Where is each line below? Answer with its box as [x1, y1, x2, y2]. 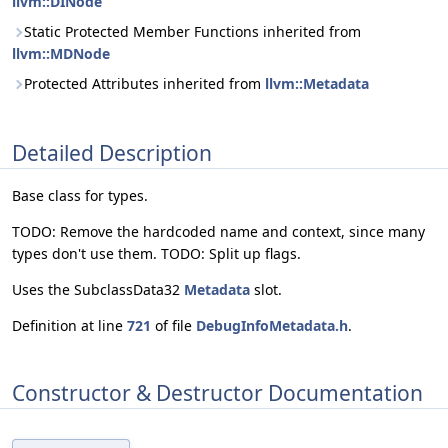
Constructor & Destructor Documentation [12, 378, 423, 407]
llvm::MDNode [12, 44, 110, 63]
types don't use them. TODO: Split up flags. [12, 244, 301, 264]
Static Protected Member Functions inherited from [24, 22, 361, 41]
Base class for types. [12, 186, 148, 206]
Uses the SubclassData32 [12, 280, 184, 300]
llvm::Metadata [265, 74, 369, 93]
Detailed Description [12, 138, 212, 167]
